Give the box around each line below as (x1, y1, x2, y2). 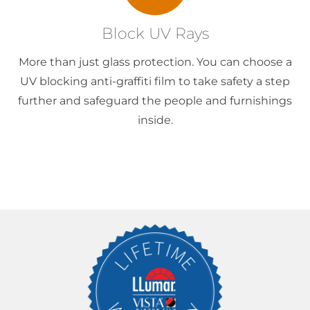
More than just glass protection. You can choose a (18, 55, 292, 69)
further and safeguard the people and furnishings (18, 94, 292, 108)
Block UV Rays (101, 24, 209, 44)
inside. (137, 113, 173, 127)
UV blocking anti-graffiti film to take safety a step (20, 75, 290, 89)
